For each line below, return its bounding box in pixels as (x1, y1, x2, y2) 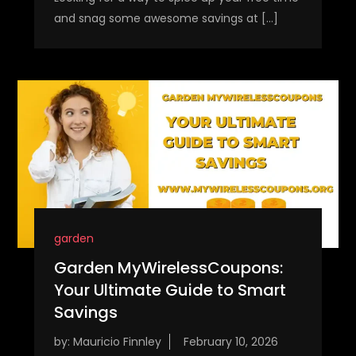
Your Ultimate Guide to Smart (53, 278, 286, 301)
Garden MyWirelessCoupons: (53, 256, 283, 279)
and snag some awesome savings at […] (53, 10, 278, 26)
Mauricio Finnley (72, 333, 161, 350)
